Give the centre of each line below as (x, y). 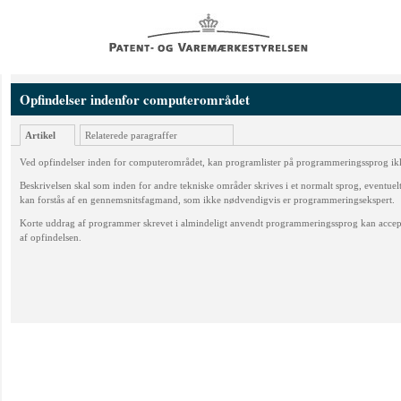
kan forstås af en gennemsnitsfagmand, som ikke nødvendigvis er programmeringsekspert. (207, 200)
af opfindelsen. (51, 237)
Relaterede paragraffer (131, 135)
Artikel (40, 135)
